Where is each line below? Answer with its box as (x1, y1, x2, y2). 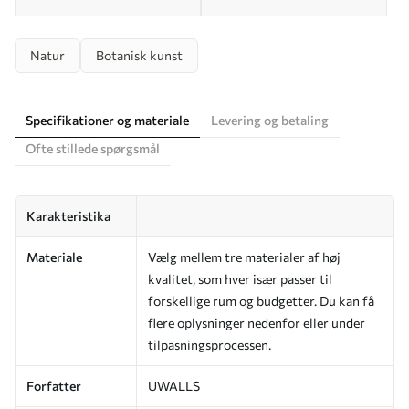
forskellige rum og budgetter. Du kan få (148, 292, 374, 309)
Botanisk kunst (96, 47, 183, 63)
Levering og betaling (211, 111, 329, 128)
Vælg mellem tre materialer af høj (148, 248, 341, 265)
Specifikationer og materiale (26, 111, 189, 128)
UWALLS (148, 377, 200, 393)
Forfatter (26, 377, 81, 393)
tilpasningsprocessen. (148, 336, 271, 352)
